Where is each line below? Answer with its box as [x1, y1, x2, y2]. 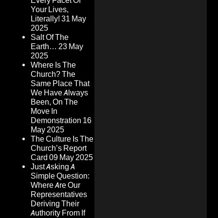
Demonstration [31, 116, 81, 126]
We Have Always [31, 88, 88, 98]
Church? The [31, 70, 75, 79]
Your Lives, [31, 5, 69, 15]
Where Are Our [31, 181, 80, 190]
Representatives [31, 190, 87, 200]
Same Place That [31, 79, 90, 89]
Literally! [31, 14, 60, 24]
